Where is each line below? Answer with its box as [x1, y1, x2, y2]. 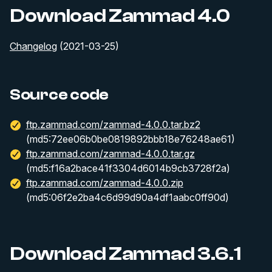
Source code [10, 86, 109, 104]
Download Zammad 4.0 [10, 5, 230, 27]
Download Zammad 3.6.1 [10, 242, 241, 265]
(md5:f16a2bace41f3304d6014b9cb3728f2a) [25, 161, 230, 174]
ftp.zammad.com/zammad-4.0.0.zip [25, 176, 183, 189]
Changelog [10, 40, 57, 52]
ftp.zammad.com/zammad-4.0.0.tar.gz [25, 147, 195, 160]
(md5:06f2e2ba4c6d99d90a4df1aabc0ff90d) [25, 191, 229, 203]
